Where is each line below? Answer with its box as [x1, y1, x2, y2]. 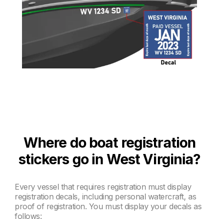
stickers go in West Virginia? [18, 151, 201, 168]
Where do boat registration [23, 134, 196, 152]
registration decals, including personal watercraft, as [15, 191, 197, 201]
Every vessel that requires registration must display [15, 181, 192, 192]
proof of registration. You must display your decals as [15, 201, 202, 211]
